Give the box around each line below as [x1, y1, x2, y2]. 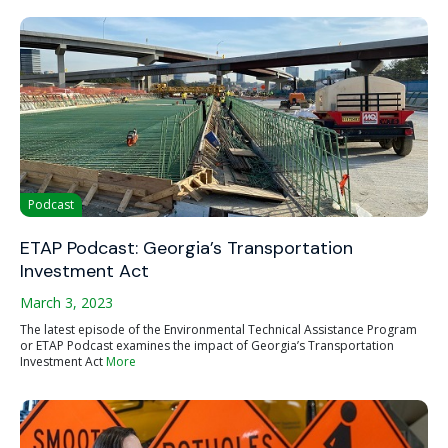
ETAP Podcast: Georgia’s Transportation [20, 236, 353, 260]
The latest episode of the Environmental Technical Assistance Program [20, 321, 417, 338]
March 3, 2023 [20, 293, 113, 312]
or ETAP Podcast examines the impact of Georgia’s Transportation [20, 337, 394, 354]
